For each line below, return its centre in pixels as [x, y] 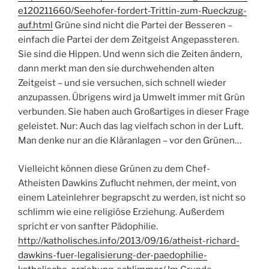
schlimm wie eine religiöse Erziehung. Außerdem [121, 212]
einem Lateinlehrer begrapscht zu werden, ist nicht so [132, 197]
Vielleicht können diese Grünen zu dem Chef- [114, 168]
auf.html [35, 26]
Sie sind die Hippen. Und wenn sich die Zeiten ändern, [130, 54]
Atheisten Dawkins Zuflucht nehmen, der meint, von [127, 183]
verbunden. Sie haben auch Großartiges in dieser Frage [134, 112]
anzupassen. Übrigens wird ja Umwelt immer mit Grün [131, 98]
